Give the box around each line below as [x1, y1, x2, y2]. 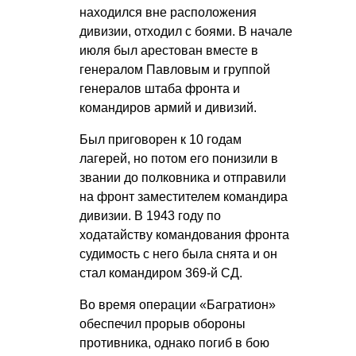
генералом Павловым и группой [79, 63, 270, 77]
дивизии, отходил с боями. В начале [79, 25, 292, 39]
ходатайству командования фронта [79, 228, 289, 242]
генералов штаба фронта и [79, 82, 240, 96]
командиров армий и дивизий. [79, 101, 257, 115]
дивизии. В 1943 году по [79, 209, 221, 223]
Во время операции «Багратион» [79, 298, 276, 312]
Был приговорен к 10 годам [79, 133, 242, 147]
